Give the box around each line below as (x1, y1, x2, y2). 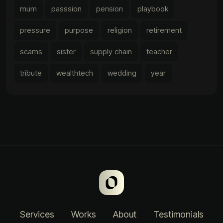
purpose (65, 25, 93, 35)
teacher (146, 47, 172, 56)
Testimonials (153, 209, 204, 220)
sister (57, 47, 76, 56)
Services (19, 209, 54, 220)
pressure (20, 25, 50, 35)
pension (96, 4, 123, 13)
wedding (108, 68, 136, 78)
